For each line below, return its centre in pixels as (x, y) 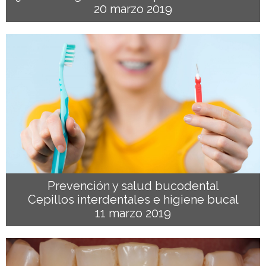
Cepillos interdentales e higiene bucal (133, 199)
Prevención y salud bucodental (133, 186)
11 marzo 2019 (133, 213)
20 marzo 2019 (133, 9)
